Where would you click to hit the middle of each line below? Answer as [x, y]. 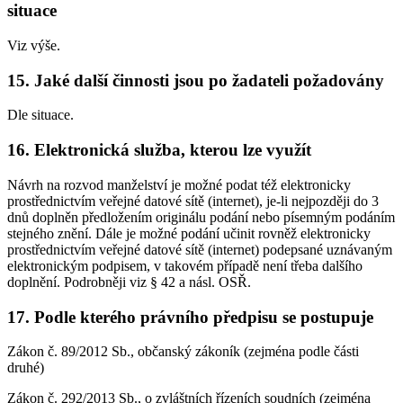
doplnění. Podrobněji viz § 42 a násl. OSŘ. [129, 282]
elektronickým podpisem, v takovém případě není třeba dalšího [185, 265]
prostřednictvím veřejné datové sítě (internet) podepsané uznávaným [200, 249]
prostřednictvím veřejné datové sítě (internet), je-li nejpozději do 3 [193, 201]
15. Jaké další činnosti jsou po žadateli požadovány [196, 80]
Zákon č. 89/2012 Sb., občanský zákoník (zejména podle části [183, 352]
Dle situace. [40, 115]
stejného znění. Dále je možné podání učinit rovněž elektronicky [189, 233]
